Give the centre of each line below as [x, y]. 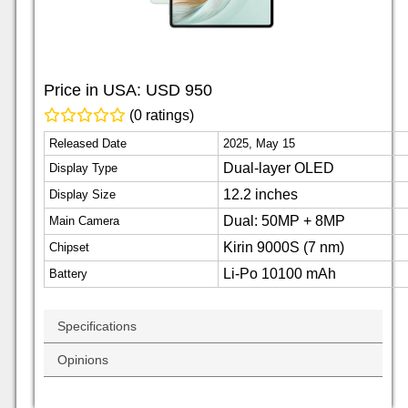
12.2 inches [260, 194]
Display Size [82, 194]
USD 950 [179, 90]
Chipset [69, 247]
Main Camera [84, 220]
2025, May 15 [259, 143]
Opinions [83, 359]
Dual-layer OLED [279, 168]
